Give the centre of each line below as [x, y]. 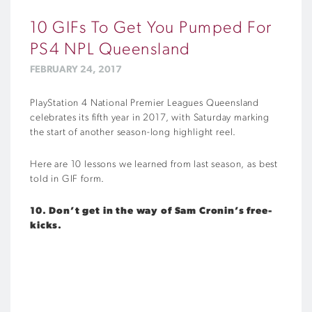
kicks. [46, 226]
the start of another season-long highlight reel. [133, 132]
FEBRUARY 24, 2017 [76, 70]
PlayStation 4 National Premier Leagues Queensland [145, 103]
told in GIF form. [68, 179]
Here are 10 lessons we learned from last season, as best [154, 164]
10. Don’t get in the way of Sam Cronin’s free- [151, 211]
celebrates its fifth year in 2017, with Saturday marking [150, 118]
